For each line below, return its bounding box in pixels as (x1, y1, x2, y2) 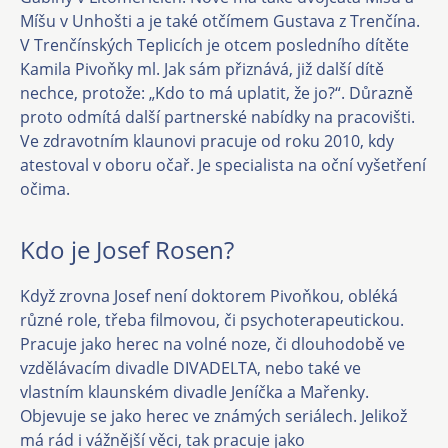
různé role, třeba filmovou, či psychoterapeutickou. (20, 309, 404, 331)
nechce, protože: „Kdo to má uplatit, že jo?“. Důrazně (20, 82, 413, 104)
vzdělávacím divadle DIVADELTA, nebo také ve (20, 357, 361, 379)
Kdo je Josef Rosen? (20, 233, 234, 266)
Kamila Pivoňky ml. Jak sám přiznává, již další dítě (20, 58, 384, 80)
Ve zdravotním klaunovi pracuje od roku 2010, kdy (20, 130, 394, 152)
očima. (20, 178, 74, 200)
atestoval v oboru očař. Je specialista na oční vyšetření (20, 154, 426, 176)
